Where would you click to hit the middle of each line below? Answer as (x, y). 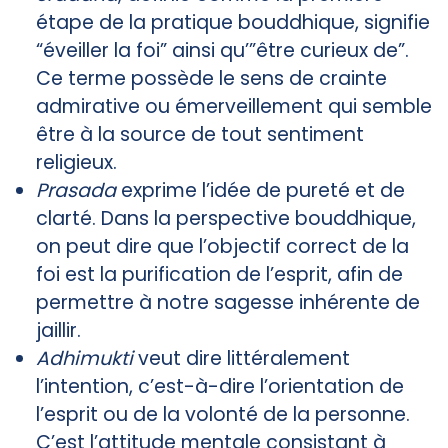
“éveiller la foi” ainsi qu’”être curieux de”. (222, 50)
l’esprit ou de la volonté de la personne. (223, 414)
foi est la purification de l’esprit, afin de (219, 274)
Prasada (76, 190)
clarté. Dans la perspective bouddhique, (226, 218)
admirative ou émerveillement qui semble (234, 106)
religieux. (76, 162)
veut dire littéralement (241, 358)
